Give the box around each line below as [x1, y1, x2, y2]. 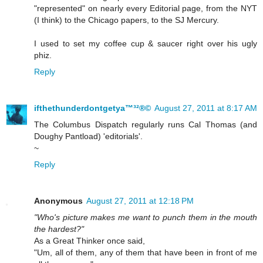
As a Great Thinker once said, [34, 235, 145, 245]
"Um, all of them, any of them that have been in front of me [34, 247, 257, 257]
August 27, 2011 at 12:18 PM [86, 195, 194, 205]
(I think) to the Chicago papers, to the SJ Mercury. [34, 15, 219, 25]
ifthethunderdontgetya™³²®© [34, 103, 151, 113]
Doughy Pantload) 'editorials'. [34, 131, 143, 141]
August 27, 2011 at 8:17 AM [154, 103, 257, 113]
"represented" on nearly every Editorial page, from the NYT [34, 3, 257, 13]
